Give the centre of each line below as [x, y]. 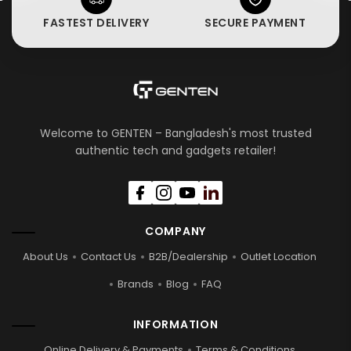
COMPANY [175, 231]
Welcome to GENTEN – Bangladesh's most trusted [175, 133]
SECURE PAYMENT [255, 22]
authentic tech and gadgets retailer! [175, 150]
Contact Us [108, 256]
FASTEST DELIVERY [96, 22]
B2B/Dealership [188, 256]
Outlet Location [278, 256]
